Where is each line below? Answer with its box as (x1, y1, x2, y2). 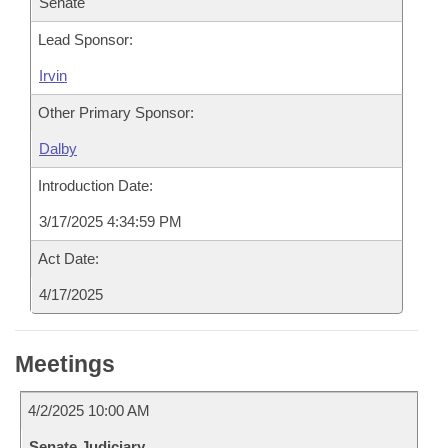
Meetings (15, 351, 115, 377)
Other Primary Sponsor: (38, 104, 194, 121)
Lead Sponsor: (38, 31, 133, 48)
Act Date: (38, 250, 99, 267)
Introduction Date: (38, 177, 153, 194)
